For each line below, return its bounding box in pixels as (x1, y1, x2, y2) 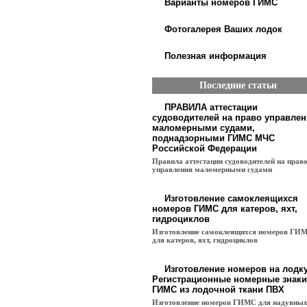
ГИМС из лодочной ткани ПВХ (152, 284, 284, 295)
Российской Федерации (152, 143, 257, 153)
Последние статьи (199, 80, 277, 90)
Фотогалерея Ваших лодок (164, 24, 282, 34)
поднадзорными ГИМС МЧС (152, 133, 275, 143)
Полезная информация (164, 51, 267, 61)
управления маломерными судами (152, 165, 272, 173)
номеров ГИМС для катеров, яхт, (152, 204, 297, 214)
